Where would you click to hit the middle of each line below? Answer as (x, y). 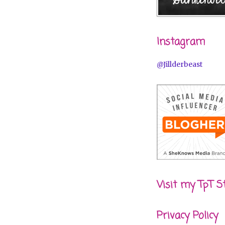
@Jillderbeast (180, 64)
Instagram (181, 42)
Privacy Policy (187, 216)
